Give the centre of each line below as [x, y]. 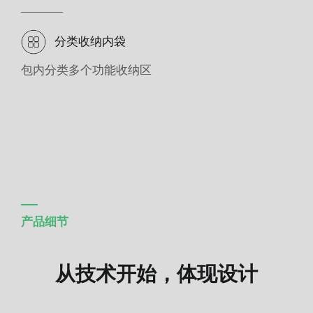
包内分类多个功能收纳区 [86, 70]
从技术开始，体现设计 [156, 273]
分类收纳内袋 [90, 41]
